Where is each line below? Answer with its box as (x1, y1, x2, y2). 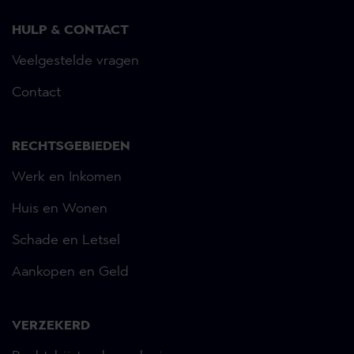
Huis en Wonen (12, 201, 107, 217)
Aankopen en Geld (12, 265, 129, 280)
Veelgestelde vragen (12, 54, 139, 69)
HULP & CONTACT (12, 24, 129, 38)
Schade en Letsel (12, 233, 120, 248)
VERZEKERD (12, 319, 90, 333)
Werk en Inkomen (12, 170, 122, 185)
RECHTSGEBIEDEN (12, 140, 130, 154)
